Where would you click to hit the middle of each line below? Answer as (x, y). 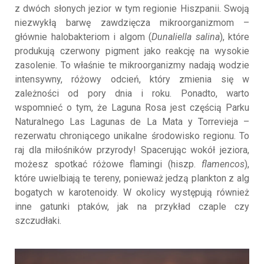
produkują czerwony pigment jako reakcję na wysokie (132, 51)
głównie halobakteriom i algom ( (83, 37)
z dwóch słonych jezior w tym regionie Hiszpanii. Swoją (132, 9)
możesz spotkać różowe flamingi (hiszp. (108, 164)
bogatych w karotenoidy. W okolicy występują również (132, 193)
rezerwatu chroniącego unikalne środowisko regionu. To (132, 136)
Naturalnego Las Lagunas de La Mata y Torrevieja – (132, 122)
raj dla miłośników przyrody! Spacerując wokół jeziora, (132, 150)
